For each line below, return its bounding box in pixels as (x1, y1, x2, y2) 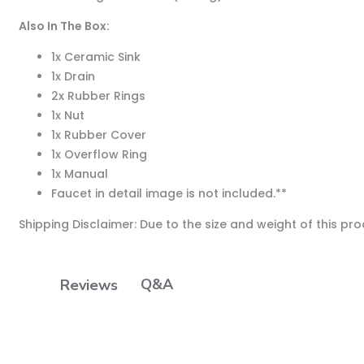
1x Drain (50, 68, 95, 84)
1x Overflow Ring (50, 146, 147, 162)
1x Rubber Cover (50, 127, 146, 143)
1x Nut (50, 107, 84, 123)
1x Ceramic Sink (50, 49, 141, 65)
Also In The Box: (18, 18, 110, 34)
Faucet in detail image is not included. (50, 185, 275, 201)
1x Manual (50, 166, 108, 182)
